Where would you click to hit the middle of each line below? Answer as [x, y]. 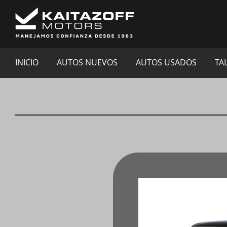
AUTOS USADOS [166, 62]
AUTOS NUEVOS [87, 62]
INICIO [27, 62]
